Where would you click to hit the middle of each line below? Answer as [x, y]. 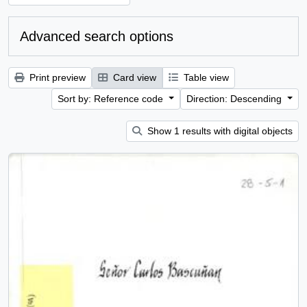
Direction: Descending [236, 99]
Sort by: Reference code [112, 99]
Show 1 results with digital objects [219, 131]
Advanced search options [97, 36]
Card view [133, 77]
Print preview [56, 77]
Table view [205, 77]
